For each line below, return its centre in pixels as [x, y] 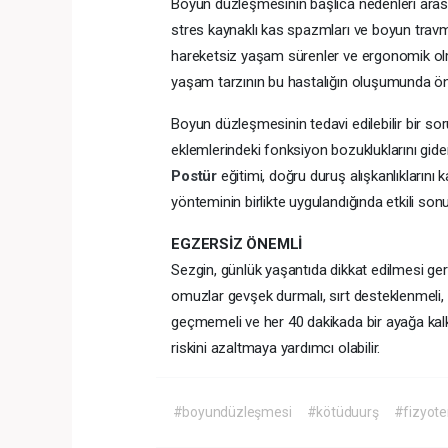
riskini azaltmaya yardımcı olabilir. [276, 348]
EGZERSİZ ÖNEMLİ [237, 244]
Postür [196, 176]
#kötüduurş [342, 412]
